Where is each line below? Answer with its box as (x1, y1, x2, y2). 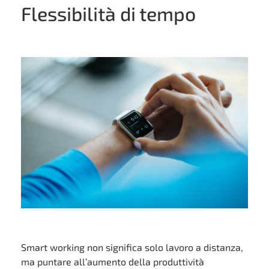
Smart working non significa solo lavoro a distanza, (21, 241, 243, 253)
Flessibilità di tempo (21, 1, 196, 25)
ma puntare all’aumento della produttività (21, 255, 204, 267)
